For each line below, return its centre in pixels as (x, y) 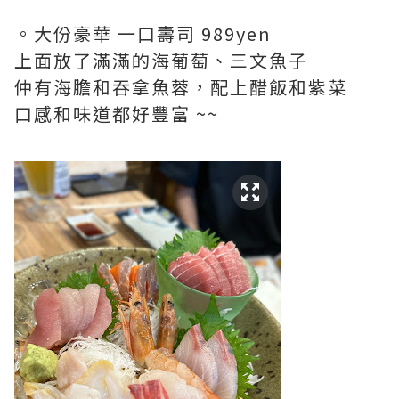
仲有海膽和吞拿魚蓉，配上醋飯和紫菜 (181, 87)
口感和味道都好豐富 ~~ (117, 114)
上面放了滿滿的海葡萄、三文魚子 (161, 60)
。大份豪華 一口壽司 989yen (143, 33)
